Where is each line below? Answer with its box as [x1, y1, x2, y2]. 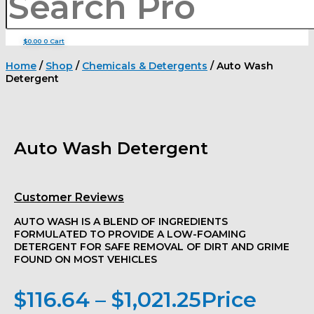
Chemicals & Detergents [82, 60, 207, 72]
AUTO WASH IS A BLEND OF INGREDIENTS [14, 215, 228, 228]
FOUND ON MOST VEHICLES [14, 253, 157, 266]
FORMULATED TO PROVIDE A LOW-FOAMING [14, 228, 246, 240]
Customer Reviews [14, 191, 124, 204]
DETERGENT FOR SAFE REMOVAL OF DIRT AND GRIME [14, 240, 289, 253]
